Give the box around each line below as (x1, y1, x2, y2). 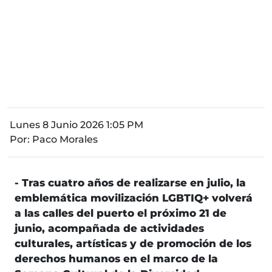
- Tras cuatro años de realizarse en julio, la (15, 177, 246, 189)
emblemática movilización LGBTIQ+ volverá (15, 192, 253, 205)
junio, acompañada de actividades (15, 222, 204, 235)
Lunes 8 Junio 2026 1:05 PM (10, 119, 143, 131)
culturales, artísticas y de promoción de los (15, 237, 251, 250)
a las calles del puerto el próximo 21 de (15, 207, 226, 220)
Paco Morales (32, 134, 98, 146)
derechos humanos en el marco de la (15, 253, 218, 265)
